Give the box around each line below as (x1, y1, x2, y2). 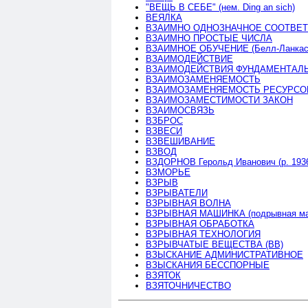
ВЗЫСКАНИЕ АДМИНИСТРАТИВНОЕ (146, 249, 303, 260)
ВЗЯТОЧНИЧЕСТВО (146, 280, 231, 291)
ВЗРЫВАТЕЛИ (146, 187, 208, 198)
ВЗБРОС (146, 115, 183, 126)
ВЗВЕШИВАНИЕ (146, 135, 215, 146)
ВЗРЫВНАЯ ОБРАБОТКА (146, 218, 254, 229)
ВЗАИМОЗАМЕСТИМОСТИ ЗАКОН (146, 94, 293, 105)
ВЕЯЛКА (146, 12, 182, 23)
